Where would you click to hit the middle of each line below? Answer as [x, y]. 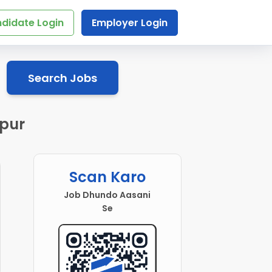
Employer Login [129, 23]
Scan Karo [107, 177]
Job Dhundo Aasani [107, 195]
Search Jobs [62, 78]
